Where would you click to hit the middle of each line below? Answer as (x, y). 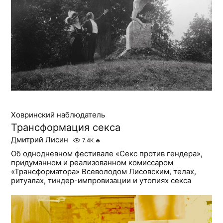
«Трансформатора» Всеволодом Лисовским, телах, (104, 171)
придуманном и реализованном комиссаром (92, 162)
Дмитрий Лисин (40, 139)
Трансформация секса (66, 127)
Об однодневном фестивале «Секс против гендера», (107, 153)
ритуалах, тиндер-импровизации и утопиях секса (101, 180)
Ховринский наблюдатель (58, 114)
